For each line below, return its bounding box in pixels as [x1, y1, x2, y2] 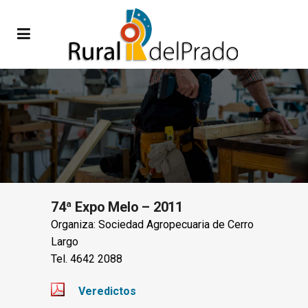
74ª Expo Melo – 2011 [51, 198, 183, 215]
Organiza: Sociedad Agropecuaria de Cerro [51, 217, 254, 231]
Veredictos [78, 284, 136, 298]
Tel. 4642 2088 [51, 252, 122, 265]
